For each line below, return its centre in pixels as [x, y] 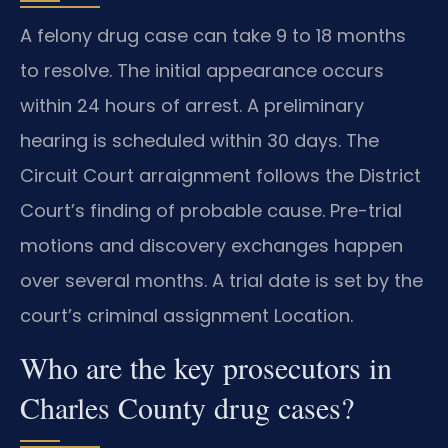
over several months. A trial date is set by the [221, 280]
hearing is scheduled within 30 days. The [199, 140]
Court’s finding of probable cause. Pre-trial [211, 210]
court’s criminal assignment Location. [186, 315]
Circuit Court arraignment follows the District [220, 175]
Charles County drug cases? [187, 407]
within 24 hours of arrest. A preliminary [192, 105]
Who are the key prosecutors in [206, 367]
